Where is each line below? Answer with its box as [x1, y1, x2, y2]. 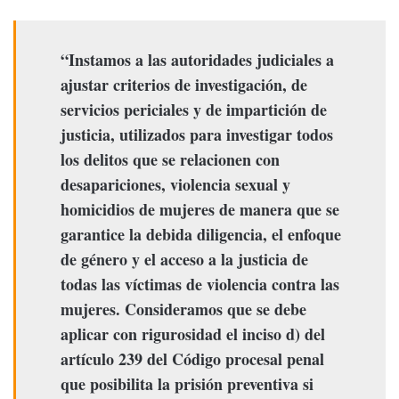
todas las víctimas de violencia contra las [61, 273, 339, 297]
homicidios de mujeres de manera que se [61, 198, 339, 222]
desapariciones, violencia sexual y [61, 173, 290, 197]
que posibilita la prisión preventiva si [61, 372, 313, 396]
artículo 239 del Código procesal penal [61, 347, 324, 371]
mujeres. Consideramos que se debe [61, 297, 306, 322]
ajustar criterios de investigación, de [61, 73, 307, 97]
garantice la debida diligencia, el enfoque [61, 223, 341, 247]
